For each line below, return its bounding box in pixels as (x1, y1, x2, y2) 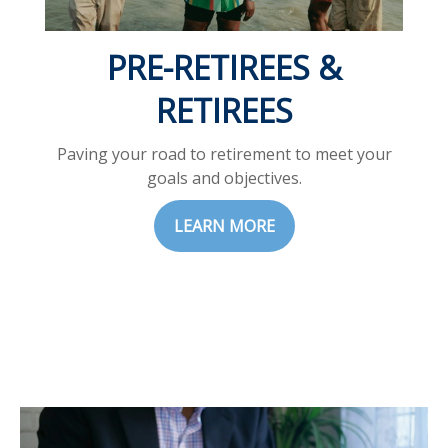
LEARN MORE (173, 215, 275, 238)
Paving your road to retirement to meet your (56, 143, 392, 166)
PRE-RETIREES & (106, 46, 342, 90)
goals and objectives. (146, 167, 302, 190)
